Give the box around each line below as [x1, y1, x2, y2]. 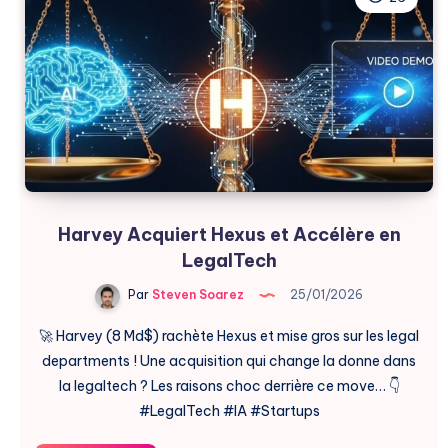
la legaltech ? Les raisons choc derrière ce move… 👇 [58, 376, 400, 395]
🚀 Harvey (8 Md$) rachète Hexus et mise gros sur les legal [39, 326, 419, 345]
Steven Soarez [149, 287, 244, 303]
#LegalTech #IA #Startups [138, 401, 320, 420]
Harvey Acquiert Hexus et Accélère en [57, 222, 401, 246]
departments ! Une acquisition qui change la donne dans [42, 351, 416, 370]
